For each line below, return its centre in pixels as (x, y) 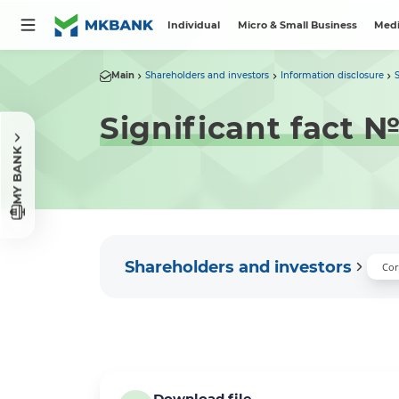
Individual (194, 25)
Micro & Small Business (297, 25)
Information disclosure (332, 76)
